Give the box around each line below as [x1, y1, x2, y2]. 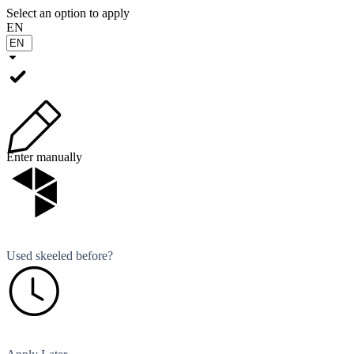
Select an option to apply [6, 6, 130, 20]
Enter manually [6, 150, 82, 164]
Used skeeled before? [6, 249, 113, 262]
